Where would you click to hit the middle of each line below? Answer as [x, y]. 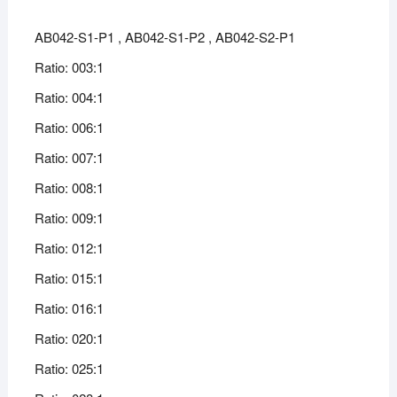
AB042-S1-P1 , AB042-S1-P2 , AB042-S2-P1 [164, 37]
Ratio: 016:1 [69, 308]
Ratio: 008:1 [69, 188]
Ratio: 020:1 [69, 339]
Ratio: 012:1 [69, 248]
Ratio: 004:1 [69, 97]
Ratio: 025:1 [69, 369]
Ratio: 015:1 [69, 278]
